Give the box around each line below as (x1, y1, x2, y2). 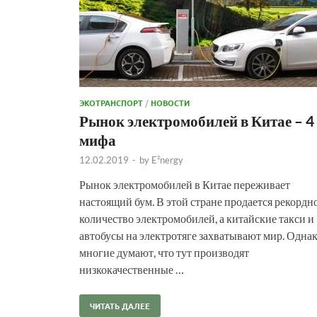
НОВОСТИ (151, 96, 190, 108)
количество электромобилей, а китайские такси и (79, 211, 314, 225)
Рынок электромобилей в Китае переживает (79, 177, 290, 191)
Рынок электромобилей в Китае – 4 (79, 111, 314, 129)
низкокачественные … (79, 262, 184, 276)
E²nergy (151, 154, 183, 166)
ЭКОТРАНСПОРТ (79, 96, 143, 108)
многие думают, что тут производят (79, 245, 249, 259)
